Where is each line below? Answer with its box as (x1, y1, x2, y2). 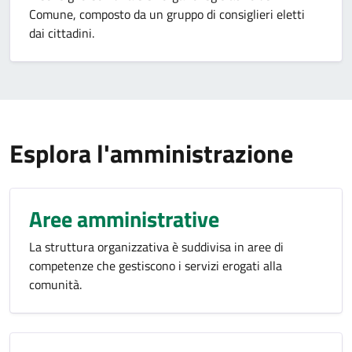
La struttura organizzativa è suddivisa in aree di (29, 237, 284, 256)
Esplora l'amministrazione (9, 134, 293, 172)
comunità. (29, 275, 82, 294)
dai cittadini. (29, 24, 94, 42)
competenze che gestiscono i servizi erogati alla (29, 256, 282, 275)
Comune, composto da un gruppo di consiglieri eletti (29, 5, 305, 24)
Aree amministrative (29, 202, 219, 236)
